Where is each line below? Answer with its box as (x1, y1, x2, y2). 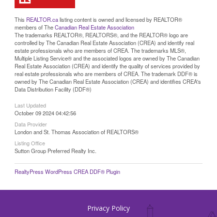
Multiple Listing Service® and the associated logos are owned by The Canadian (15, 54, 200, 62)
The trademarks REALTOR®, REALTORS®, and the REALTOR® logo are (15, 31, 188, 39)
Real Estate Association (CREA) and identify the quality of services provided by (15, 62, 200, 70)
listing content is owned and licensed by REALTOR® (58, 15, 182, 23)
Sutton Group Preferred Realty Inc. (15, 147, 96, 155)
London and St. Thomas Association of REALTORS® (15, 128, 139, 136)
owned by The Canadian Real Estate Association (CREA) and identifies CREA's (15, 77, 201, 85)
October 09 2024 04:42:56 (15, 109, 76, 117)
